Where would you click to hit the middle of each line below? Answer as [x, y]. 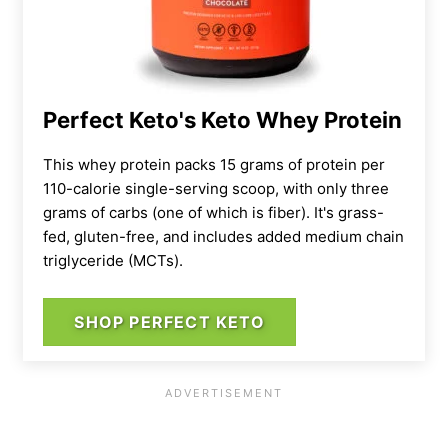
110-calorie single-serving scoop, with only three [216, 189]
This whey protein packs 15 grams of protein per [214, 165]
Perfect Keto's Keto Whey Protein [222, 120]
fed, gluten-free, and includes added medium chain [223, 237]
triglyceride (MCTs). [113, 261]
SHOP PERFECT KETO [169, 322]
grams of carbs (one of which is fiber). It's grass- [213, 213]
